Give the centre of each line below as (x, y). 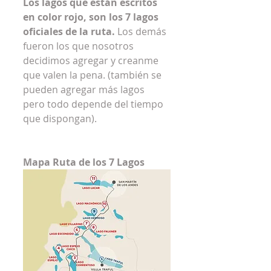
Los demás (142, 31)
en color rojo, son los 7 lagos (92, 17)
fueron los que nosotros (80, 46)
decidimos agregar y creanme (92, 60)
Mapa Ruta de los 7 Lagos (84, 162)
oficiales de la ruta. (69, 31)
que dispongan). (60, 118)
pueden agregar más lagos (85, 89)
